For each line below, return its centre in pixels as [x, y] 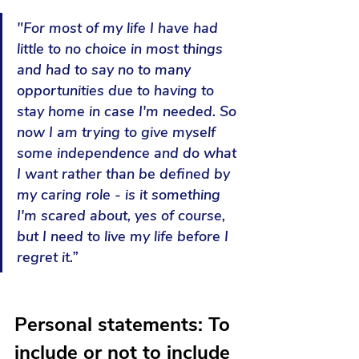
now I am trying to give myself [118, 133]
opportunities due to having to [117, 91]
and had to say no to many [106, 70]
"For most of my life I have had [119, 28]
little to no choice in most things [122, 49]
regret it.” [47, 258]
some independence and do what [129, 153]
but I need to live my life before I [125, 237]
